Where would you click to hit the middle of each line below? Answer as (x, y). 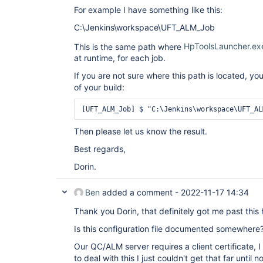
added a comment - (140, 193)
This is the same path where (129, 46)
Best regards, (100, 149)
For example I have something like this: (148, 9)
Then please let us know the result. (141, 131)
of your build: (99, 87)
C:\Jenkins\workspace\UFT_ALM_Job (144, 27)
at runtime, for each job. (120, 58)
